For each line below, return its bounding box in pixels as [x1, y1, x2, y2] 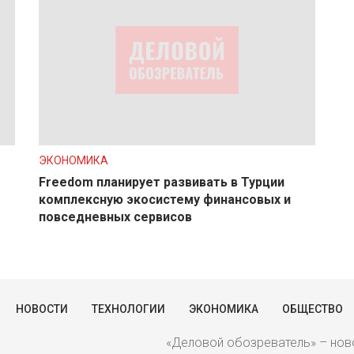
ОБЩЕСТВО [282, 302, 343, 315]
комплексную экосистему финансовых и [39, 191, 291, 207]
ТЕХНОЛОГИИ [92, 302, 165, 315]
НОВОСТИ [16, 302, 68, 315]
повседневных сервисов [39, 209, 192, 224]
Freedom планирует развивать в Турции [39, 174, 284, 190]
